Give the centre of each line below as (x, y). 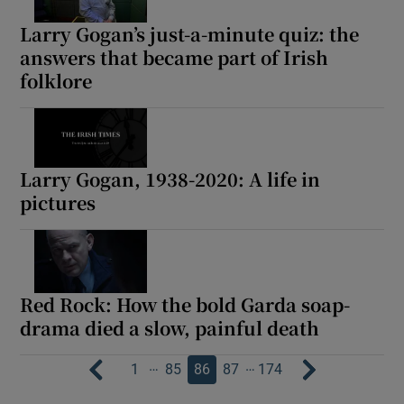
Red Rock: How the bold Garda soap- (185, 304)
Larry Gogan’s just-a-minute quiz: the (190, 34)
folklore (56, 81)
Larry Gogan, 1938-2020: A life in (170, 179)
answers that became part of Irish (174, 58)
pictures (58, 202)
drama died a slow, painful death (170, 327)
